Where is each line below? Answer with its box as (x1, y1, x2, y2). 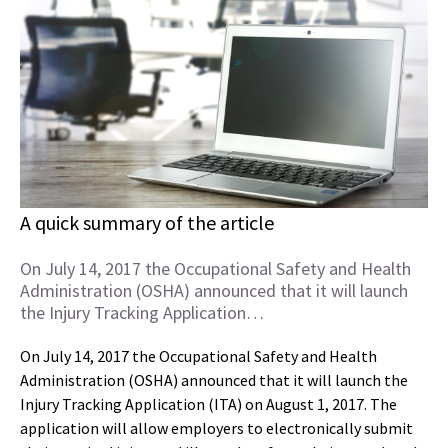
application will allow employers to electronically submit (20, 418, 413, 439)
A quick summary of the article (20, 210, 274, 236)
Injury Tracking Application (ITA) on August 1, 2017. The (20, 394, 397, 415)
